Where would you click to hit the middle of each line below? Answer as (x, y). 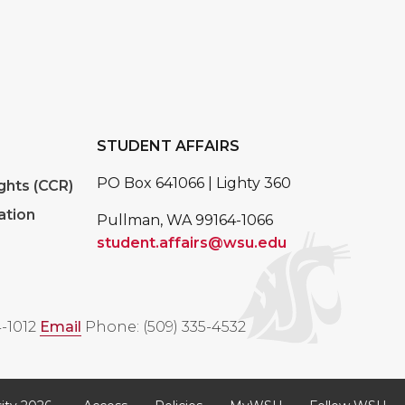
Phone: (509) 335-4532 (165, 327)
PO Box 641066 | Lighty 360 (194, 184)
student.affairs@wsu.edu (192, 243)
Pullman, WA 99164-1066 (185, 221)
